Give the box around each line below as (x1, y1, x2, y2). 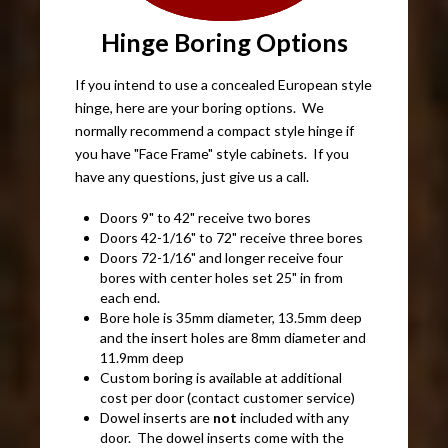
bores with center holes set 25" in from (100, 268, 344, 286)
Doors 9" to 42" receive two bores (100, 208, 312, 226)
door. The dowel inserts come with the (100, 428, 345, 446)
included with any (240, 408, 350, 426)
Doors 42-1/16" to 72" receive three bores (100, 228, 364, 246)
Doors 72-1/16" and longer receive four (100, 248, 344, 266)
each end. (100, 288, 161, 306)
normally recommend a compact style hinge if (75, 121, 355, 139)
